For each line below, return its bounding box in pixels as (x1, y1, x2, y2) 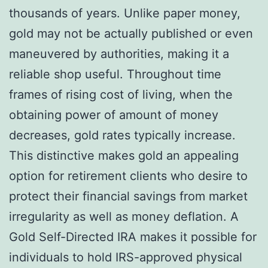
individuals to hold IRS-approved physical (9, 249, 242, 264)
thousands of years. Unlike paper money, (9, 5, 240, 20)
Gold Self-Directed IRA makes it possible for (9, 229, 257, 244)
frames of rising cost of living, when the (9, 87, 233, 102)
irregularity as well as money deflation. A (9, 209, 239, 224)
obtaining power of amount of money (9, 107, 218, 122)
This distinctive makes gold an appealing (9, 148, 239, 163)
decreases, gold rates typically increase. (9, 127, 236, 142)
